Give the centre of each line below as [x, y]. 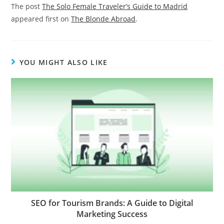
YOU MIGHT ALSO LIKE [63, 62]
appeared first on [41, 19]
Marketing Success [112, 214]
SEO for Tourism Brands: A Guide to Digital [112, 203]
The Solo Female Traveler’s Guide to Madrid [115, 6]
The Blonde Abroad [103, 19]
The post [27, 6]
